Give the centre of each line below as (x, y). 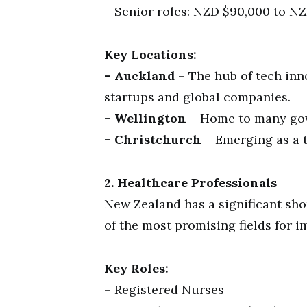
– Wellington (145, 118)
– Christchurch (153, 139)
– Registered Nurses (164, 290)
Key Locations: (150, 54)
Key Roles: (136, 268)
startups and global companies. (197, 97)
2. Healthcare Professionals (191, 183)
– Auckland (139, 76)
